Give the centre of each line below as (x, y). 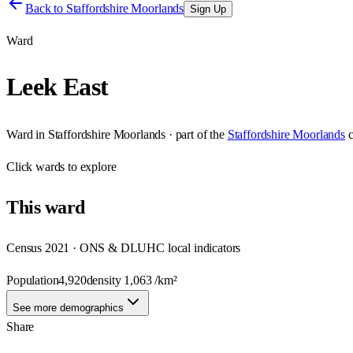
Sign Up (208, 9)
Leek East (58, 87)
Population (33, 280)
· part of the (195, 134)
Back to (46, 8)
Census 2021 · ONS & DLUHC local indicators (124, 247)
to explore (91, 166)
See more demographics (68, 307)
